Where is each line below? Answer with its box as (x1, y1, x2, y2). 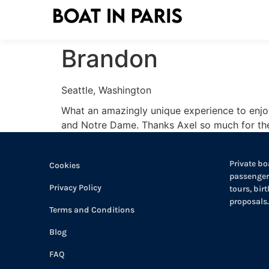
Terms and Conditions (49, 205, 134, 215)
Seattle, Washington (61, 84, 151, 96)
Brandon (61, 44, 158, 73)
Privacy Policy (49, 183, 101, 193)
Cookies (49, 160, 80, 171)
